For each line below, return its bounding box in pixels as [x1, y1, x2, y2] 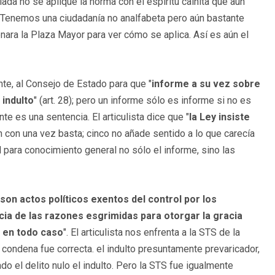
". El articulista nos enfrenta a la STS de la [63, 226, 240, 238]
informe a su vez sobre [152, 77, 260, 90]
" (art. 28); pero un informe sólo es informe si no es [34, 94, 251, 106]
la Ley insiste [189, 110, 250, 123]
